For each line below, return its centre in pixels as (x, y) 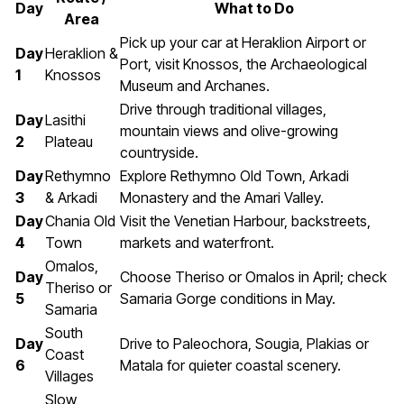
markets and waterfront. (197, 243)
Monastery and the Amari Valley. (222, 198)
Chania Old (80, 221)
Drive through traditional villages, (223, 110)
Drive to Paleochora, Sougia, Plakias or (244, 344)
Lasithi (65, 120)
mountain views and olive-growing (229, 131)
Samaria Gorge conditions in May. (228, 299)
